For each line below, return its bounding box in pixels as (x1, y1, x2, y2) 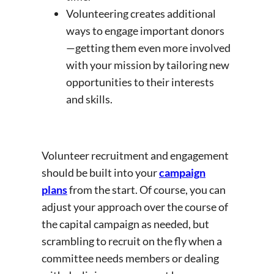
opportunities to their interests (66, 75, 214, 89)
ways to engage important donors (66, 23, 224, 37)
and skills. (66, 92, 114, 106)
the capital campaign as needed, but (42, 217, 209, 231)
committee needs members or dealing (42, 251, 219, 265)
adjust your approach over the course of (42, 199, 228, 213)
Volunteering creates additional (66, 6, 216, 20)
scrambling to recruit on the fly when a (42, 234, 222, 248)
